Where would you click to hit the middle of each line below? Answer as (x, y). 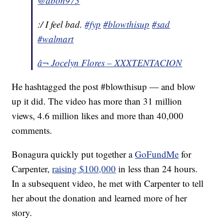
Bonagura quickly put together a (73, 154)
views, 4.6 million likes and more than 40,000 (98, 116)
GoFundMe (157, 154)
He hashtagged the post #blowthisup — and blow (104, 87)
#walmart (56, 39)
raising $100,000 (84, 169)
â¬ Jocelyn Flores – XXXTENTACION (110, 63)
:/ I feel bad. (61, 24)
